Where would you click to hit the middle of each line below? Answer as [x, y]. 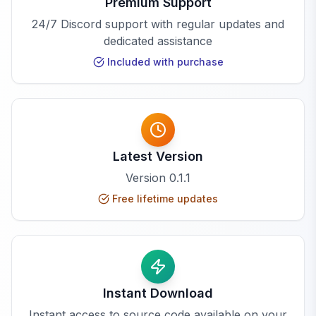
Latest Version [158, 157]
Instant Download [158, 293]
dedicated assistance [158, 41]
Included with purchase [165, 62]
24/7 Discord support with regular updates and [158, 24]
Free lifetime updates [165, 199]
